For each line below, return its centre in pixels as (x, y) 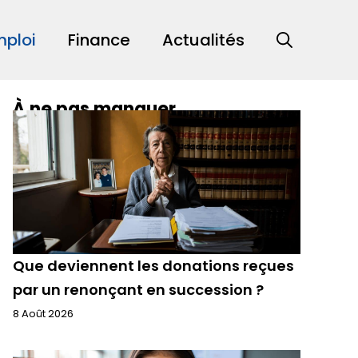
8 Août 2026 (43, 314)
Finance (99, 40)
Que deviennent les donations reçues (153, 266)
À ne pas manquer (94, 109)
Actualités (203, 40)
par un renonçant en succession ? (138, 290)
